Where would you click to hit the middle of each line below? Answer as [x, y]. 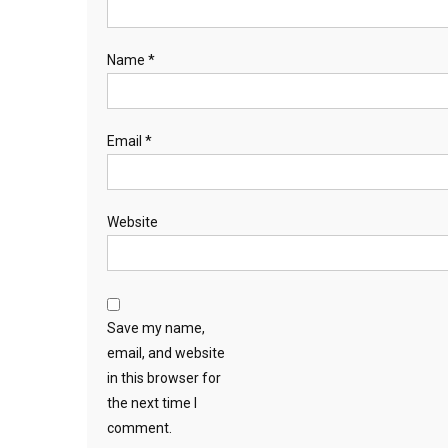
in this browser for [164, 378]
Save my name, [156, 328]
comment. [139, 428]
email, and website [166, 353]
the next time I [152, 403]
